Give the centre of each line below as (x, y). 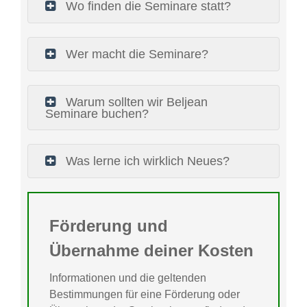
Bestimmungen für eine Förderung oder (145, 295)
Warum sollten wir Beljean (135, 102)
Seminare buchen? (97, 114)
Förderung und (109, 226)
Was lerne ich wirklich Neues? (146, 161)
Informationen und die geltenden (128, 278)
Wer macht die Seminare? (135, 54)
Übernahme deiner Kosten (151, 251)
